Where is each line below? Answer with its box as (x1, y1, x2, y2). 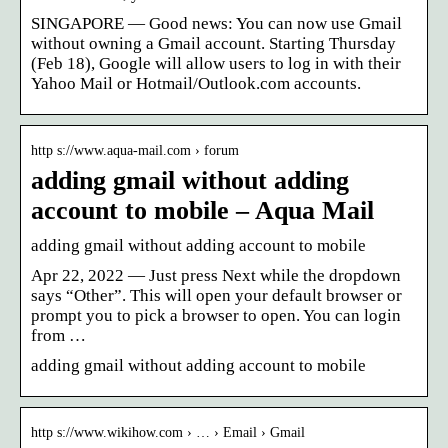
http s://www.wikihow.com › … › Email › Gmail (31, 424, 305, 440)
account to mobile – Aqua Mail (31, 195, 374, 225)
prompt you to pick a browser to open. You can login (31, 305, 401, 325)
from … (31, 325, 86, 345)
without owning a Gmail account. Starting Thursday (31, 33, 396, 53)
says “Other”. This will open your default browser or (31, 285, 402, 305)
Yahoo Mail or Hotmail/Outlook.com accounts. (31, 73, 361, 93)
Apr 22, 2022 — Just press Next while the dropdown (31, 265, 401, 285)
